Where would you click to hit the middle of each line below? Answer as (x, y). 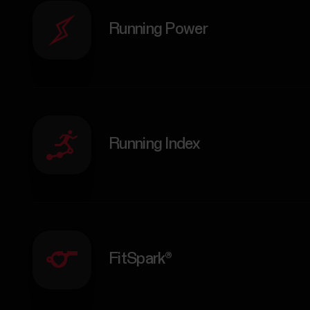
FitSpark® (140, 259)
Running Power (158, 30)
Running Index (154, 145)
